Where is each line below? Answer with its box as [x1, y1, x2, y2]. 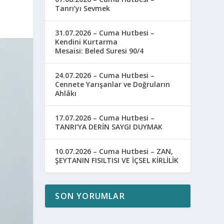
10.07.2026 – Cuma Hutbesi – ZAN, [55, 146, 173, 156]
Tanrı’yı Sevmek [55, 3, 110, 13]
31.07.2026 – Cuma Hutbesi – [55, 28, 155, 37]
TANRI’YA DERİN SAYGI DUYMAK [55, 122, 163, 131]
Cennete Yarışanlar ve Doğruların [55, 79, 170, 89]
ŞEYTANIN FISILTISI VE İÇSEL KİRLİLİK [55, 155, 179, 165]
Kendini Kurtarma [55, 37, 118, 46]
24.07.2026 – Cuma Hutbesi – [55, 70, 155, 80]
